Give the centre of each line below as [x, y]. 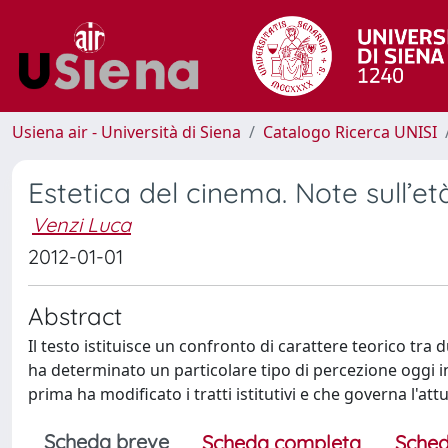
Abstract [75, 316]
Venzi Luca [81, 224]
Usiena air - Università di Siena [126, 132]
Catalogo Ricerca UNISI [350, 132]
